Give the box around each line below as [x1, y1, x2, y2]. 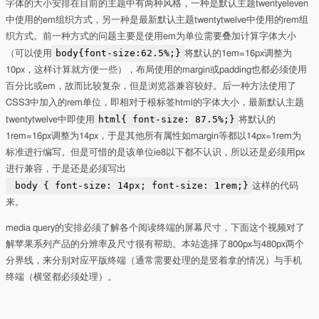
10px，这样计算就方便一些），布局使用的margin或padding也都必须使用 [6, 66, 308, 75]
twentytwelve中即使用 [6, 115, 95, 125]
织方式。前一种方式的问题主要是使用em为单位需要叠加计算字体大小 [6, 32, 297, 41]
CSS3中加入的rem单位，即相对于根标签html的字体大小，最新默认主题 [6, 98, 305, 108]
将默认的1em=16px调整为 [184, 49, 293, 58]
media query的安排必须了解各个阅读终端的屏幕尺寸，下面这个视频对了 [6, 224, 305, 233]
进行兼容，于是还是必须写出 [6, 164, 127, 174]
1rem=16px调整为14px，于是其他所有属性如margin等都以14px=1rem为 [6, 132, 302, 141]
